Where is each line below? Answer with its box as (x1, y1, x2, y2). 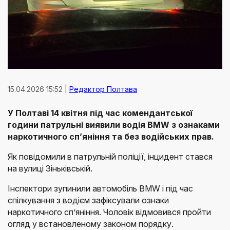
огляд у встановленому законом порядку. (8, 218, 174, 229)
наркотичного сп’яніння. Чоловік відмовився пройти (8, 206, 211, 217)
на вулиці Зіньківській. (8, 163, 92, 174)
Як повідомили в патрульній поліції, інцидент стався (8, 151, 213, 162)
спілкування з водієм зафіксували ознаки (8, 195, 169, 205)
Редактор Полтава (69, 84, 137, 93)
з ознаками (171, 119, 220, 130)
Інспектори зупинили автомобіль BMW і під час (8, 183, 193, 194)
